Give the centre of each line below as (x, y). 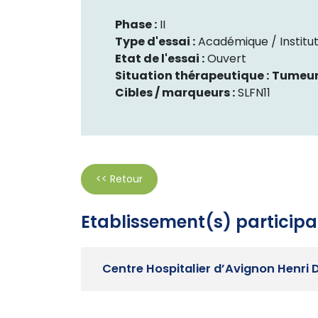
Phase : (136, 24)
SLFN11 (254, 93)
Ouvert (227, 59)
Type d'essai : (155, 42)
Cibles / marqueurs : (175, 93)
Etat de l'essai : (160, 59)
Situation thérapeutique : (192, 76)
